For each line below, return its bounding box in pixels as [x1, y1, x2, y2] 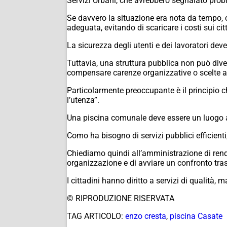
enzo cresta [125, 211, 166, 221]
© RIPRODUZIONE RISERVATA [67, 193, 174, 203]
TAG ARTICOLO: [67, 211, 123, 221]
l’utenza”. [67, 95, 99, 105]
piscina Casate [170, 211, 222, 221]
